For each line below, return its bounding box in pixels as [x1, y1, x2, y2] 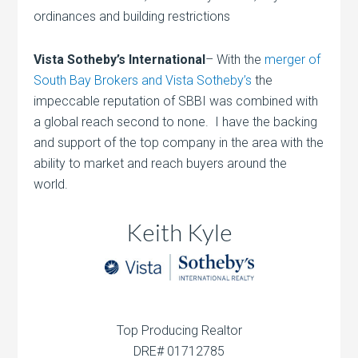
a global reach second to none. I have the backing [34, 114, 318, 130]
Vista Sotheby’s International [34, 52, 206, 68]
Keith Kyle [125, 217, 233, 247]
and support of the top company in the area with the [34, 135, 324, 151]
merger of [265, 52, 321, 68]
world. [34, 177, 69, 193]
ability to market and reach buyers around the [34, 156, 288, 172]
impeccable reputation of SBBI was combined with [34, 93, 319, 109]
